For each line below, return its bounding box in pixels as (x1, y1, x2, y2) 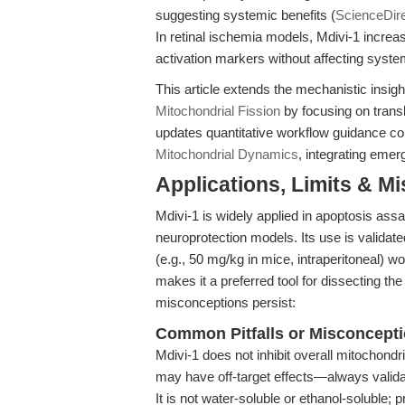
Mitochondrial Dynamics (155, 146, 298, 162)
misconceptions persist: (155, 295, 296, 310)
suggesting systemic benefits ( (155, 7, 335, 23)
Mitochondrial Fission (155, 103, 280, 118)
